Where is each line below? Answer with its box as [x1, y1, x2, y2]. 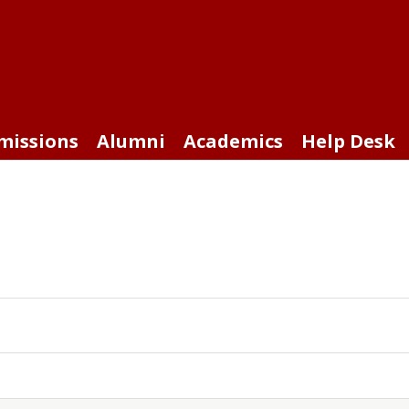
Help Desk [301, 129, 395, 153]
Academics [184, 129, 283, 153]
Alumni [97, 129, 165, 153]
